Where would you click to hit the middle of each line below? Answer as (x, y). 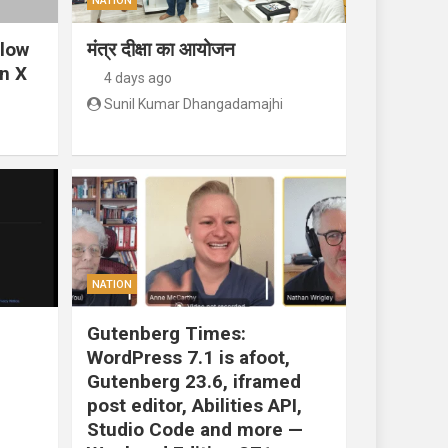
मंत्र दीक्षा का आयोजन (160, 50)
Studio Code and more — (194, 429)
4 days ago (138, 78)
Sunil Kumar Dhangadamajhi (193, 104)
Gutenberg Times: (166, 333)
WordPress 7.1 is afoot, (188, 357)
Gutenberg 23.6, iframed (193, 381)
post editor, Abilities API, (194, 405)
